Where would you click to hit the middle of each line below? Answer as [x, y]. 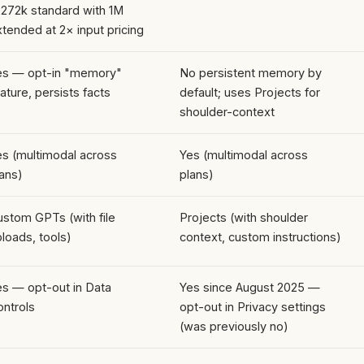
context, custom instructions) [260, 236]
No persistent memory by [251, 72]
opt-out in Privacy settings [253, 306]
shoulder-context [227, 111]
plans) [197, 174]
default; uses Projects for [250, 92]
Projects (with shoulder [244, 217]
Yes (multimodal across [244, 154]
